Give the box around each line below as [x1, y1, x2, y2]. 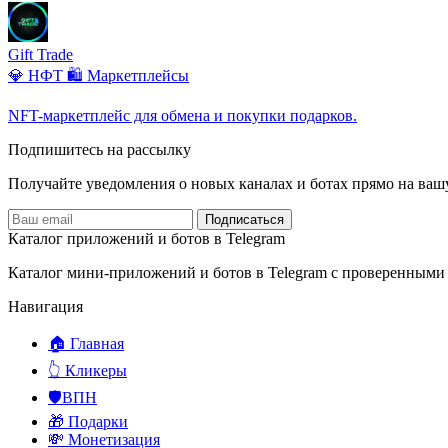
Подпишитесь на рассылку [8, 141, 191, 159]
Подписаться [205, 212, 284, 228]
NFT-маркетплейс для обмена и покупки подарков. [8, 107, 357, 125]
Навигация [8, 298, 83, 316]
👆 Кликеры [48, 362, 127, 380]
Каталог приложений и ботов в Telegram [8, 230, 285, 248]
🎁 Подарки [48, 413, 128, 431]
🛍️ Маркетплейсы [67, 67, 189, 85]
